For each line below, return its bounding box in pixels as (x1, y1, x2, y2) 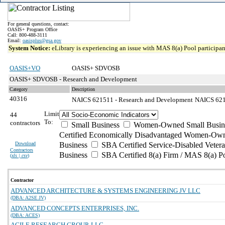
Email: (8, 38, 23, 43)
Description (72, 86, 95, 92)
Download (15, 141, 36, 146)
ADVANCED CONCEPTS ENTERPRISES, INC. (11, 204, 139, 212)
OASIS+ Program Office (8, 27, 57, 32)
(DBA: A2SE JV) (11, 195, 46, 200)
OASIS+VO (10, 64, 40, 72)
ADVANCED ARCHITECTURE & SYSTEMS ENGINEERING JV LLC (11, 187, 200, 194)
